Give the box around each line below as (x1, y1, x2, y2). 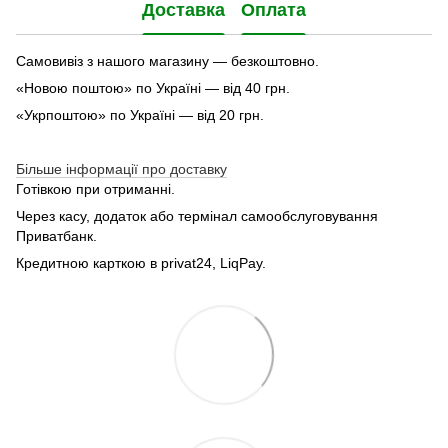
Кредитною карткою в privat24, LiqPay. (16, 254, 266, 271)
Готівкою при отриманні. (16, 180, 175, 197)
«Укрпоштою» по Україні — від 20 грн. (16, 106, 264, 123)
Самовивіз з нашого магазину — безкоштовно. (16, 52, 319, 69)
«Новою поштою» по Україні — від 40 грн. (16, 79, 290, 96)
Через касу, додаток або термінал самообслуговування (16, 207, 378, 224)
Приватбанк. (16, 227, 97, 244)
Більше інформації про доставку (16, 160, 227, 177)
